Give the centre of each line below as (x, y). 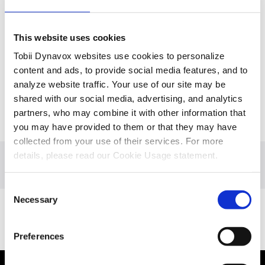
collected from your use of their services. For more (119, 141)
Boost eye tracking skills (132, 219)
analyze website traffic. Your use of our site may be (119, 84)
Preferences (39, 236)
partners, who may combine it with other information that (130, 112)
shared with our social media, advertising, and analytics (128, 98)
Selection (22, 202)
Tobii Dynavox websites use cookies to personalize (119, 56)
